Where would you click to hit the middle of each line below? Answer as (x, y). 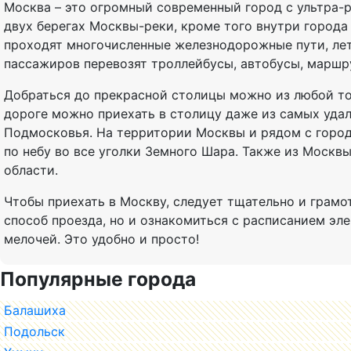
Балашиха (35, 310)
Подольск (34, 331)
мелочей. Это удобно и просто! (101, 239)
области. (31, 170)
